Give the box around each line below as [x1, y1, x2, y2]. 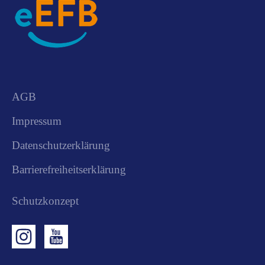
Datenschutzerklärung [12, 138, 110, 151]
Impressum [12, 114, 62, 127]
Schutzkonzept [12, 194, 79, 207]
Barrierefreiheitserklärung [12, 163, 126, 176]
